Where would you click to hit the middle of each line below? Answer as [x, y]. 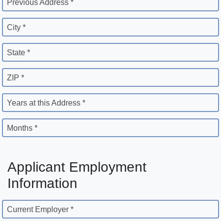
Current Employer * [40, 210]
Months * [22, 128]
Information [42, 184]
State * [18, 53]
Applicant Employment [77, 167]
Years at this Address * [46, 103]
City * [16, 28]
